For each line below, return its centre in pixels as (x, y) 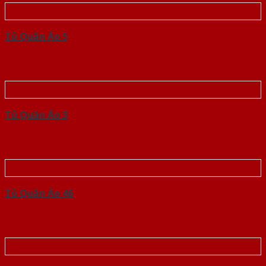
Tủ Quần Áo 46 (39, 193)
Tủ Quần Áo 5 (36, 37)
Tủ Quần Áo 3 (36, 115)
